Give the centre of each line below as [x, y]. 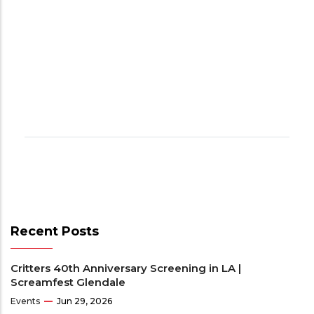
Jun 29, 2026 [84, 301]
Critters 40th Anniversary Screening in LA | [126, 268]
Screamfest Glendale [68, 282]
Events [25, 301]
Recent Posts [55, 232]
